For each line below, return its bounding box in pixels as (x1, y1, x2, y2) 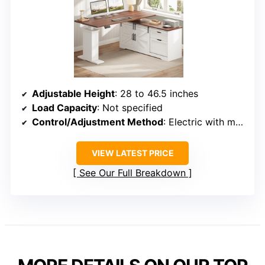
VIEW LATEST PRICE (91, 148, 174, 159)
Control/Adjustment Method (32, 116, 163, 128)
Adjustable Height (32, 88, 115, 100)
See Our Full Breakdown (79, 167, 186, 179)
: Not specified (97, 102, 163, 114)
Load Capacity (32, 102, 97, 114)
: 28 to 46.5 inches (115, 88, 198, 100)
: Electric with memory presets (163, 116, 235, 128)
